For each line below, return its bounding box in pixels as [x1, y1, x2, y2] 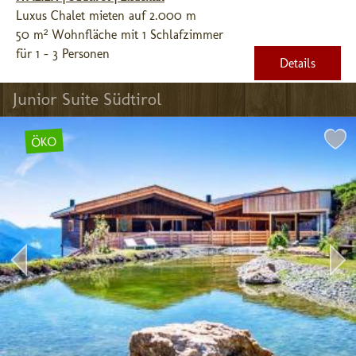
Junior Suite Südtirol [13, 88, 161, 110]
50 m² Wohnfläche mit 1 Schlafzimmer [16, 27, 223, 42]
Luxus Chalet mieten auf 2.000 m [16, 8, 196, 23]
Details [280, 56, 315, 71]
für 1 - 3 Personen [16, 46, 110, 61]
